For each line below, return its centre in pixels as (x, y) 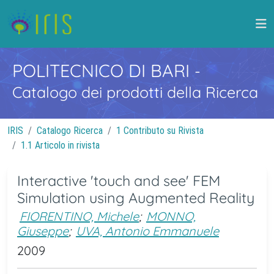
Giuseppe (43, 231)
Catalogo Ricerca (70, 131)
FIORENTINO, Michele (79, 216)
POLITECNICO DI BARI (103, 70)
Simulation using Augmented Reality (136, 198)
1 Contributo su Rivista (160, 131)
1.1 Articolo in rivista (60, 145)
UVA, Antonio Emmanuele (147, 231)
